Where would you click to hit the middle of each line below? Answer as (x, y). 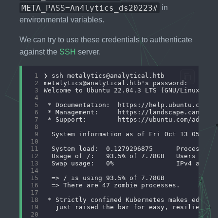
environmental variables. (62, 20)
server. (88, 52)
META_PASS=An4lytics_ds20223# (90, 8)
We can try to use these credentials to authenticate (106, 40)
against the (39, 52)
